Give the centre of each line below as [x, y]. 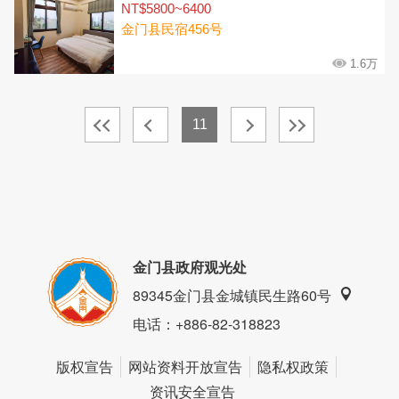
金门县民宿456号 [172, 29]
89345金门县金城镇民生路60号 [232, 295]
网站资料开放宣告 [185, 366]
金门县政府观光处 [189, 266]
